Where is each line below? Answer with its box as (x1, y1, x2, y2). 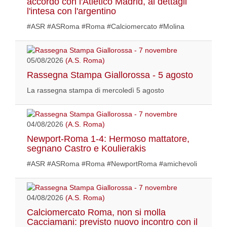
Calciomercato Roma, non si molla (27, 207, 166, 217)
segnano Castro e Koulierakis (27, 143, 146, 154)
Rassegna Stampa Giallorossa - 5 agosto (27, 69, 193, 80)
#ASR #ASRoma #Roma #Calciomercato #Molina (27, 22, 184, 30)
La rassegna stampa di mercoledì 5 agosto (27, 86, 164, 94)
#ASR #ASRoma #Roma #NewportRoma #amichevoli (27, 159, 197, 168)
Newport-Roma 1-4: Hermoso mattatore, (27, 133, 190, 144)
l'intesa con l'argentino (27, 6, 116, 16)
